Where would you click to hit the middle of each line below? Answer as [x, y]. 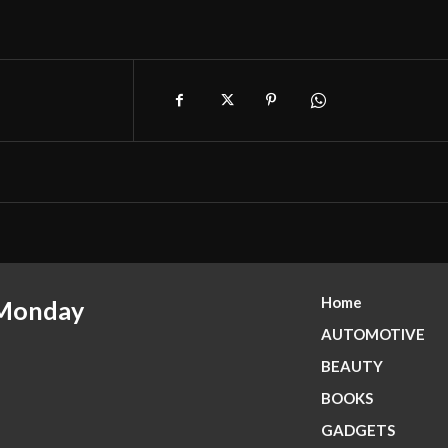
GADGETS [357, 430]
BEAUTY [351, 366]
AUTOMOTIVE [372, 334]
